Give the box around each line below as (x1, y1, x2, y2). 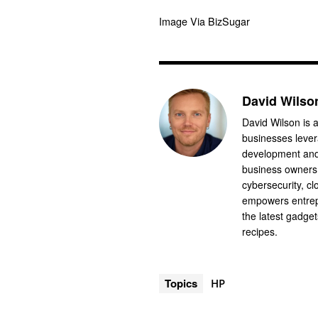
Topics (165, 275, 198, 292)
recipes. (242, 224, 278, 239)
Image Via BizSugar (159, 13, 251, 29)
